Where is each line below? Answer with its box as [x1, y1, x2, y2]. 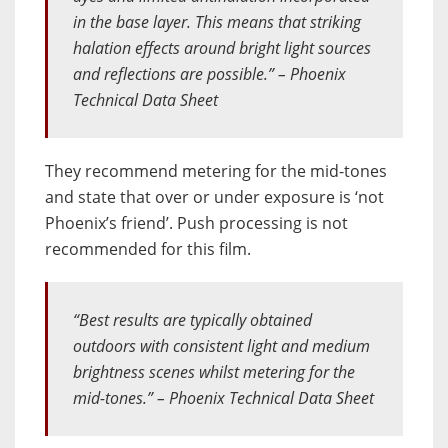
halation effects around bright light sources [73, 37, 371, 60]
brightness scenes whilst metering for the [73, 361, 355, 384]
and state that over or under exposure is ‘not [45, 186, 384, 209]
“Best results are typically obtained [73, 309, 312, 332]
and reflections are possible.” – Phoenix [73, 63, 346, 86]
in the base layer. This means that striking [73, 11, 361, 34]
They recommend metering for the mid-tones [45, 160, 387, 183]
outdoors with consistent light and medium [73, 335, 370, 358]
